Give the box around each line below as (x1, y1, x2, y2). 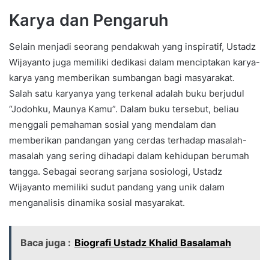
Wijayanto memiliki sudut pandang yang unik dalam (9, 181, 225, 193)
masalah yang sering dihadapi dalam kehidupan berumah (9, 150, 249, 162)
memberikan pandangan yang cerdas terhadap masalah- (9, 134, 247, 147)
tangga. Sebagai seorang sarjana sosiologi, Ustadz (9, 166, 222, 178)
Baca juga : (20, 237, 71, 249)
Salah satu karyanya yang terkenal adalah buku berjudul (9, 88, 244, 100)
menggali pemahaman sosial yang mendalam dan (9, 119, 216, 131)
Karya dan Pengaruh (9, 10, 169, 30)
